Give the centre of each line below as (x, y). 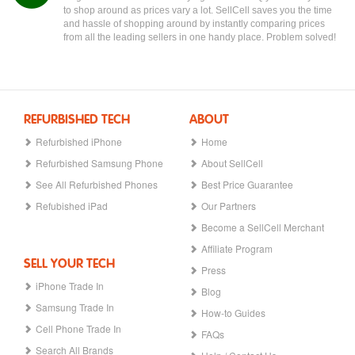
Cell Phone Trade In (78, 328)
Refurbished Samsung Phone (99, 162)
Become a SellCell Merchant (263, 227)
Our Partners (229, 205)
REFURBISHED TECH (77, 120)
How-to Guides (233, 312)
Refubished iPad (72, 205)
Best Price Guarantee (247, 184)
